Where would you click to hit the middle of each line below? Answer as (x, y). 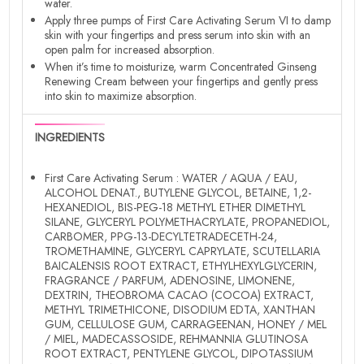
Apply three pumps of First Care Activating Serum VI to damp (188, 20)
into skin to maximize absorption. (121, 95)
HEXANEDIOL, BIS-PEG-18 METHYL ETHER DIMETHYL (175, 207)
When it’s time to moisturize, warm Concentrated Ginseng (181, 66)
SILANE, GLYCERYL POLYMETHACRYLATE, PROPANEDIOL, (188, 221)
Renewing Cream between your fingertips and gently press (182, 81)
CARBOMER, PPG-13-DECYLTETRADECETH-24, (161, 236)
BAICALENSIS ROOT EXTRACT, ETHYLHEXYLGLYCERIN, (181, 265)
